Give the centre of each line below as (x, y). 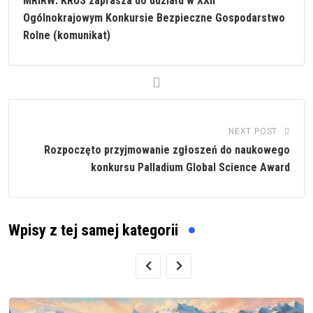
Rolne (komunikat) (67, 35)
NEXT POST (253, 131)
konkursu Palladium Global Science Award (190, 167)
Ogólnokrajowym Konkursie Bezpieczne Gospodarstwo (154, 17)
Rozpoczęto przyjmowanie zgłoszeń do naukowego (167, 150)
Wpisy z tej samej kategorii (93, 230)
